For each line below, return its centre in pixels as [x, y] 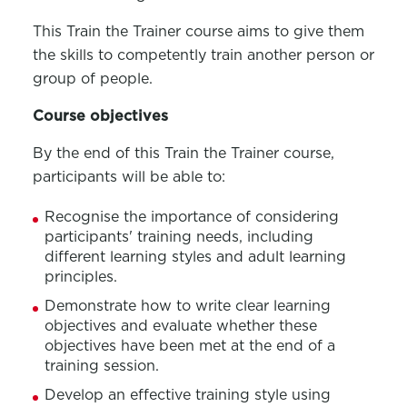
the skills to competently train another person [194, 55]
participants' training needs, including [179, 237]
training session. [101, 366]
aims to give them [298, 31]
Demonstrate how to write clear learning [187, 306]
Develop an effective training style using [187, 395]
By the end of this [98, 153]
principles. [80, 277]
